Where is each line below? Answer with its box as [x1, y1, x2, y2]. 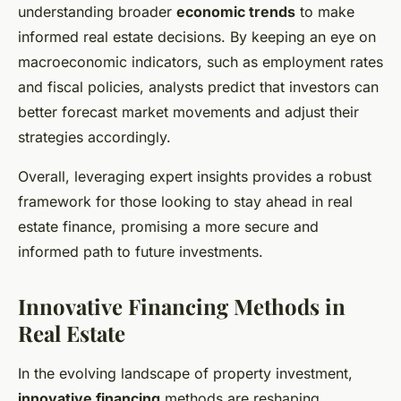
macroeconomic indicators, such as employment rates [18, 53, 383, 72]
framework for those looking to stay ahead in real [18, 192, 353, 211]
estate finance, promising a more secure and [18, 218, 319, 236]
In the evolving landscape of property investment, [18, 364, 353, 383]
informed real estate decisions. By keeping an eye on [18, 28, 376, 47]
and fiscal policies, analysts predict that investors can [18, 78, 379, 97]
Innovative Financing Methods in [18, 292, 346, 321]
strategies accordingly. [18, 128, 171, 147]
